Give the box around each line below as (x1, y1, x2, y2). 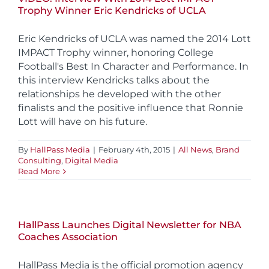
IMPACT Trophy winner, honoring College (18, 47, 214, 59)
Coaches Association (18, 231, 118, 243)
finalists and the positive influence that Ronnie (18, 102, 243, 114)
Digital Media (65, 156, 118, 166)
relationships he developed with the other (18, 88, 221, 100)
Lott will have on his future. (18, 116, 147, 128)
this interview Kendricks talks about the (18, 74, 210, 86)
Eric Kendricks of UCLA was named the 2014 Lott (18, 33, 251, 45)
